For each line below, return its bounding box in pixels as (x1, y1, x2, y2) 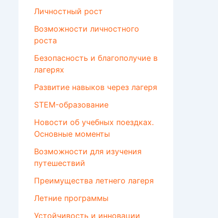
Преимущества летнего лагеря (34, 176, 154, 186)
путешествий (34, 158, 85, 168)
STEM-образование (34, 100, 109, 110)
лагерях (34, 65, 64, 75)
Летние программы (34, 193, 109, 203)
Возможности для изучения (34, 146, 142, 157)
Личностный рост (34, 6, 103, 17)
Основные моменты (34, 129, 110, 139)
